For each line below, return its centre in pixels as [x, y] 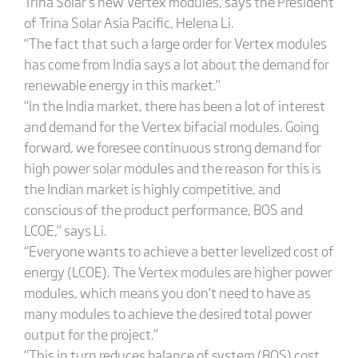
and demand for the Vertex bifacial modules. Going [171, 126]
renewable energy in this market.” [122, 84]
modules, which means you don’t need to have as [167, 292]
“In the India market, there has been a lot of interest [174, 105]
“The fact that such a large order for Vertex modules [175, 43]
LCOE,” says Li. [65, 230]
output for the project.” [91, 334]
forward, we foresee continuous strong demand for [172, 147]
